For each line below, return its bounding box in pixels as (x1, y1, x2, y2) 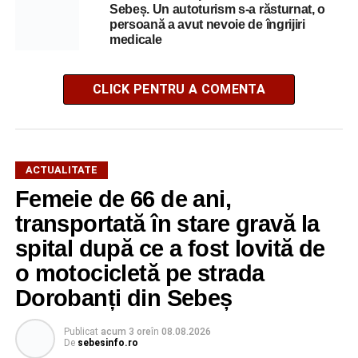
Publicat (63, 325, 98, 337)
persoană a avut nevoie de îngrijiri (109, 17, 305, 31)
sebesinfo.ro (77, 336, 138, 348)
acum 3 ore (100, 325, 151, 337)
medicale (109, 32, 162, 46)
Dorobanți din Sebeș (14, 284, 233, 311)
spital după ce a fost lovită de (14, 235, 325, 261)
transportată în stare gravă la (14, 210, 320, 237)
